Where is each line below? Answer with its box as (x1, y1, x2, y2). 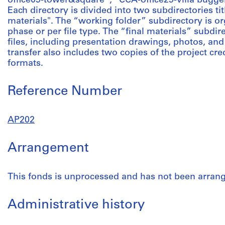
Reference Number (8, 85, 122, 98)
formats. (8, 59, 43, 68)
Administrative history (8, 198, 145, 212)
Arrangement (8, 142, 89, 155)
